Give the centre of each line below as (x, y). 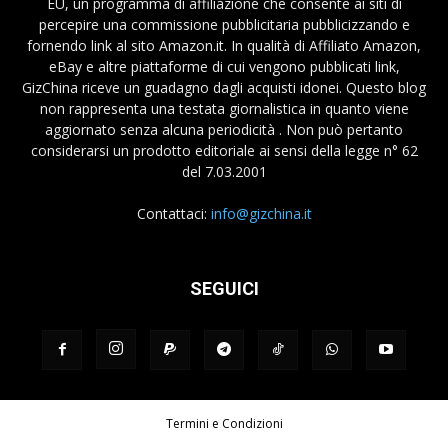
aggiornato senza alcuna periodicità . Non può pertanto (224, 129)
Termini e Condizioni (224, 423)
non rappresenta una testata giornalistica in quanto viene (224, 108)
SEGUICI (224, 288)
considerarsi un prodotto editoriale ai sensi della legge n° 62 (224, 150)
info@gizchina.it (261, 213)
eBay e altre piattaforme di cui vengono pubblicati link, (224, 66)
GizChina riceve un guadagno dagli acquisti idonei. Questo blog (224, 87)
